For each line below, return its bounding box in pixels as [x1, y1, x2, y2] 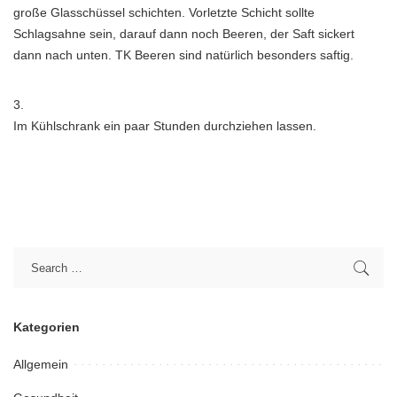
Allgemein [13, 357, 68, 371]
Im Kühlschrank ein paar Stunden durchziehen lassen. [13, 119, 316, 133]
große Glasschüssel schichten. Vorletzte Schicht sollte [13, 5, 315, 19]
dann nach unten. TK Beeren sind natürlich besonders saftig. [13, 48, 354, 62]
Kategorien [13, 321, 80, 334]
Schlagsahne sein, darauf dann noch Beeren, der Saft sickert [13, 27, 354, 41]
